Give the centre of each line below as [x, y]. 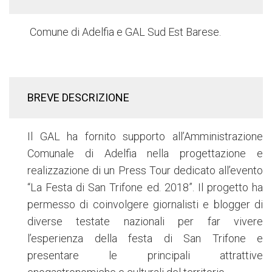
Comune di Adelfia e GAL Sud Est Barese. [124, 32]
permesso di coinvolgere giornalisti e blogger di [145, 204]
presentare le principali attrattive [145, 255]
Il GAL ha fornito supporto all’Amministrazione [145, 136]
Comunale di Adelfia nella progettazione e [145, 153]
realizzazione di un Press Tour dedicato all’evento [145, 170]
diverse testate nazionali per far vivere [145, 221]
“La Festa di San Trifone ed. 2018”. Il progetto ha [145, 187]
